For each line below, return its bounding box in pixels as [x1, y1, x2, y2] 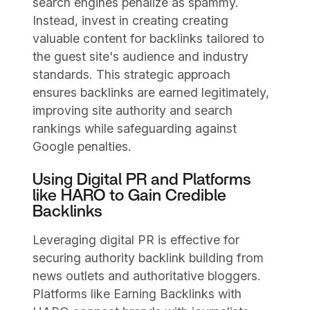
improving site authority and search [33, 103, 233, 118]
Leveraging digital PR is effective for [33, 232, 240, 247]
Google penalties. [33, 139, 132, 154]
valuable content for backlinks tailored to [33, 31, 265, 46]
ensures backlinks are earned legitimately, [33, 85, 270, 100]
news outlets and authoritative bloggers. [33, 268, 262, 283]
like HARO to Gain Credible [33, 187, 227, 204]
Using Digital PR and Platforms [33, 171, 252, 188]
